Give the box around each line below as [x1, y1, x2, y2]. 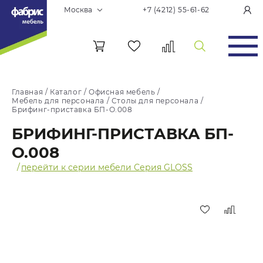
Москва [63, 5, 92, 14]
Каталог [50, 87, 82, 96]
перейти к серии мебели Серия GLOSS [21, 162, 193, 173]
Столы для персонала [111, 96, 199, 105]
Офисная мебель [89, 87, 156, 96]
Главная [12, 87, 43, 96]
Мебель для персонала [12, 96, 104, 105]
